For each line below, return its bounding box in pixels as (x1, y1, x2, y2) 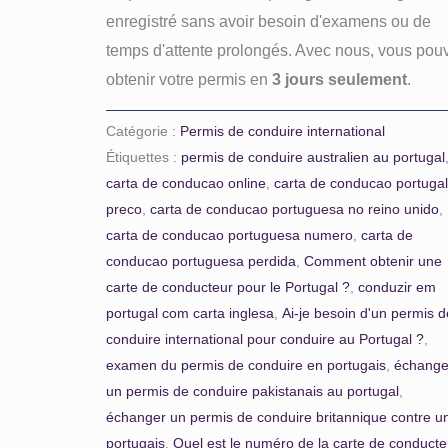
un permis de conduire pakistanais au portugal (106, 383, 400, 400)
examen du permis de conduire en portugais (106, 357, 387, 374)
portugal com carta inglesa (106, 305, 275, 322)
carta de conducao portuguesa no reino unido (150, 201, 440, 218)
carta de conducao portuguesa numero (106, 227, 354, 244)
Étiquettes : (106, 149, 182, 166)
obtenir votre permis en (106, 70, 273, 88)
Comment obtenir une (304, 253, 443, 270)
